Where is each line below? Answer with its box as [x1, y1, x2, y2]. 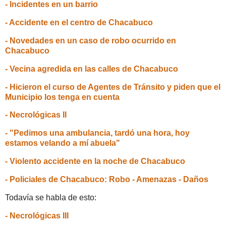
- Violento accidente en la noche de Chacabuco [5, 157, 185, 166]
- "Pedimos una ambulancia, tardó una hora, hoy [5, 129, 190, 138]
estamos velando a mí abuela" [5, 139, 120, 148]
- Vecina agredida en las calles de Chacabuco [5, 64, 178, 73]
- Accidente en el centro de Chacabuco [5, 18, 153, 27]
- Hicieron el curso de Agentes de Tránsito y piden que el [5, 82, 220, 91]
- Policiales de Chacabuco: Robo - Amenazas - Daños [5, 175, 208, 184]
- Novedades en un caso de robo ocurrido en [5, 36, 176, 45]
